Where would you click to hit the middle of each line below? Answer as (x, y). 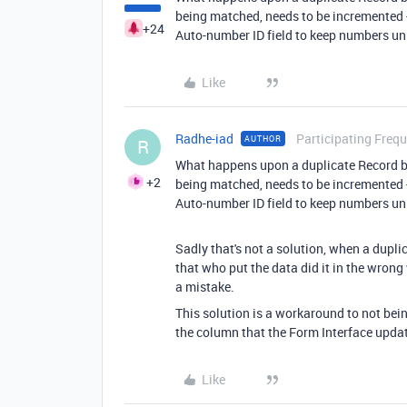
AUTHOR (263, 138)
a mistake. (205, 286)
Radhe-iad (204, 138)
